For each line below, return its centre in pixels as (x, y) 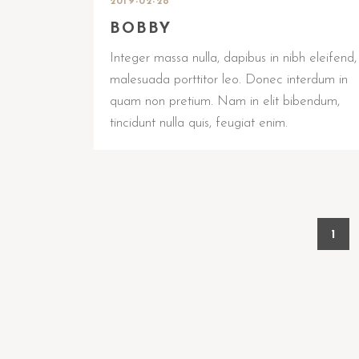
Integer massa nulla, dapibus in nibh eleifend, (233, 58)
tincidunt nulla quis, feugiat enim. (199, 123)
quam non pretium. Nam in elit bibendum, (225, 101)
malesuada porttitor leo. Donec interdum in (229, 79)
